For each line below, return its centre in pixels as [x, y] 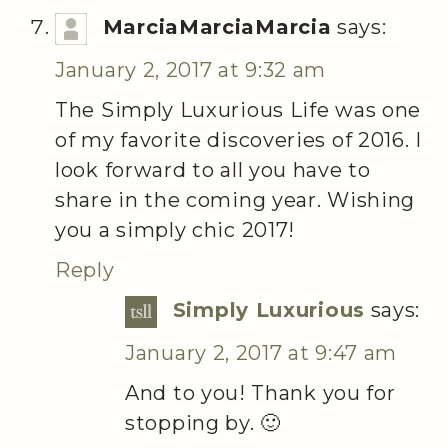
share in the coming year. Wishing [235, 200]
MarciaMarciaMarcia [217, 27]
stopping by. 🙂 [203, 422]
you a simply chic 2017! [175, 230]
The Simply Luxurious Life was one [238, 110]
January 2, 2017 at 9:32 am [191, 70]
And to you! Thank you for [260, 392]
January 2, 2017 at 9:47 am [261, 352]
